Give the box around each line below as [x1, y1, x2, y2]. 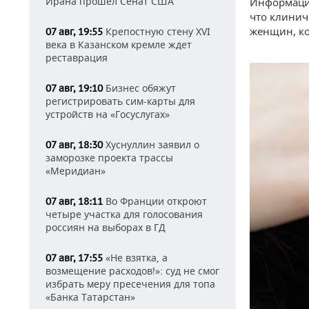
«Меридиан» [46, 164, 106, 177]
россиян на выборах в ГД [46, 221, 166, 234]
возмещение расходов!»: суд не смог [46, 264, 219, 277]
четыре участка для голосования [46, 208, 203, 221]
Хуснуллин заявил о [103, 138, 199, 151]
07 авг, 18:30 [46, 139, 103, 151]
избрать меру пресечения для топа [46, 277, 215, 290]
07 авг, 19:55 [46, 26, 103, 38]
